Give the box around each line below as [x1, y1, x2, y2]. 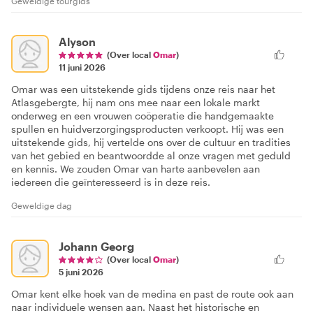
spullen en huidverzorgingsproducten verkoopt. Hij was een [11, 122, 284, 135]
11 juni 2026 [59, 61, 105, 72]
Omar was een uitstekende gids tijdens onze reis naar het [11, 82, 275, 95]
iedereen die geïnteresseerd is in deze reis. [11, 175, 210, 188]
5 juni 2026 [59, 266, 103, 277]
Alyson [59, 34, 96, 48]
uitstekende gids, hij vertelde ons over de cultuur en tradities [11, 136, 291, 148]
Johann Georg [59, 239, 134, 253]
